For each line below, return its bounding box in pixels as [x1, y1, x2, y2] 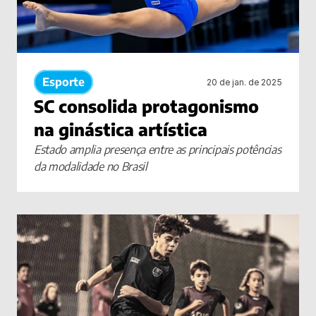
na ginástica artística [34, 119, 207, 140]
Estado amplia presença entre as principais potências [34, 142, 281, 157]
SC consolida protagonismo [34, 95, 259, 116]
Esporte [42, 75, 85, 89]
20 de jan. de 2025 [207, 76, 282, 87]
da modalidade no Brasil [34, 159, 147, 174]
